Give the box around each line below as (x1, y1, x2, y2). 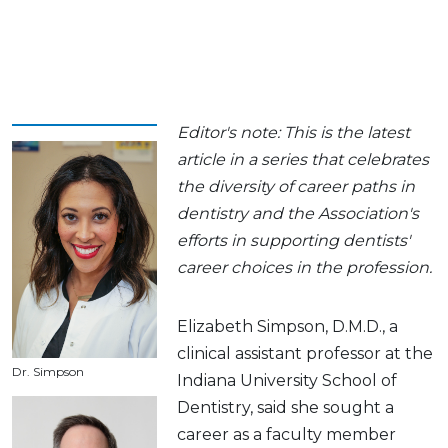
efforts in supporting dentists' (177, 230, 410, 250)
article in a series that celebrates (177, 149, 429, 169)
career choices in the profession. (177, 257, 432, 277)
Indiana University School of (177, 370, 397, 390)
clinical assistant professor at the (177, 343, 433, 363)
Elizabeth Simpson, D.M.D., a (177, 316, 398, 336)
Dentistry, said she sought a (177, 397, 394, 417)
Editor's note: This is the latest (177, 122, 410, 142)
